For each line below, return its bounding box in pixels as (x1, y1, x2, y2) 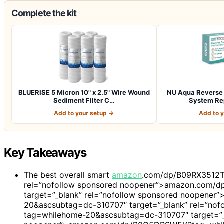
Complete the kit (11, 7, 77, 18)
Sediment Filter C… (53, 96, 114, 104)
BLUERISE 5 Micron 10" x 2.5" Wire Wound (18, 88, 150, 96)
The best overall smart (24, 169, 112, 180)
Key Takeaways (4, 145, 86, 160)
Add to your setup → (54, 109, 114, 117)
